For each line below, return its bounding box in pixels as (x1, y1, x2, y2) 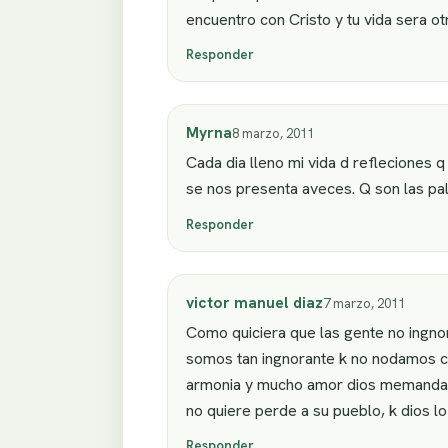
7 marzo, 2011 (323, 294, 405, 312)
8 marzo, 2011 (232, 125, 314, 143)
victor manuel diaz (186, 291, 323, 313)
